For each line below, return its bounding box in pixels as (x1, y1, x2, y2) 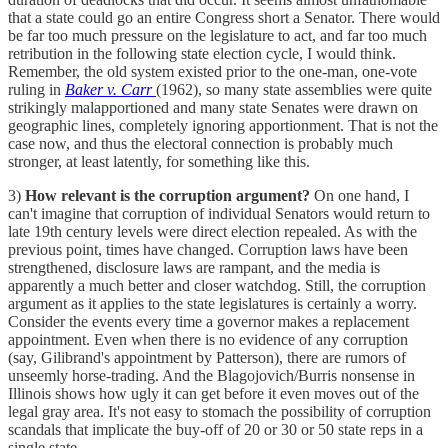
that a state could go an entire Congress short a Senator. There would (8, 9, 440, 27)
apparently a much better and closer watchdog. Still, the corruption (8, 277, 426, 295)
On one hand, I (310, 187, 409, 205)
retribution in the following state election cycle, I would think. (8, 45, 396, 63)
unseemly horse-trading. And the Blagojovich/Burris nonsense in (8, 367, 415, 385)
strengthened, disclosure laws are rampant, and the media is (8, 259, 380, 277)
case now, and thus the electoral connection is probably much (8, 135, 393, 153)
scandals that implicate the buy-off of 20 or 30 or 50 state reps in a (8, 421, 423, 439)
